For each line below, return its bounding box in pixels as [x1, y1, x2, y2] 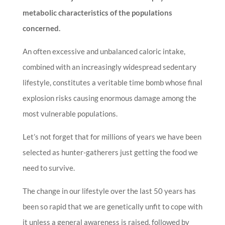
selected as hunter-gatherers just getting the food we [22, 147, 198, 157]
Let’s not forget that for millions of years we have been [22, 132, 201, 141]
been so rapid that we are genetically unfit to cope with [22, 201, 202, 211]
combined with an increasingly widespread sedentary [22, 62, 196, 71]
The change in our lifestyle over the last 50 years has [22, 186, 196, 195]
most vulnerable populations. [22, 108, 118, 118]
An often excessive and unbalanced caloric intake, [22, 46, 185, 56]
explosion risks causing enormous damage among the [22, 93, 196, 102]
